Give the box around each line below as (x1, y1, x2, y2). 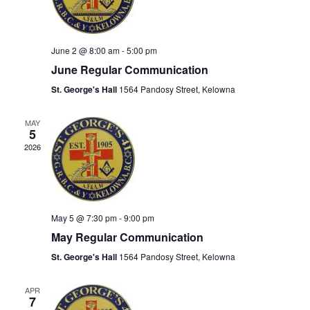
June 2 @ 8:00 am (51, 44, 120, 56)
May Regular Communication (51, 229, 203, 245)
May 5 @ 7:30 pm (51, 212, 117, 224)
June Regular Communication (51, 62, 208, 77)
